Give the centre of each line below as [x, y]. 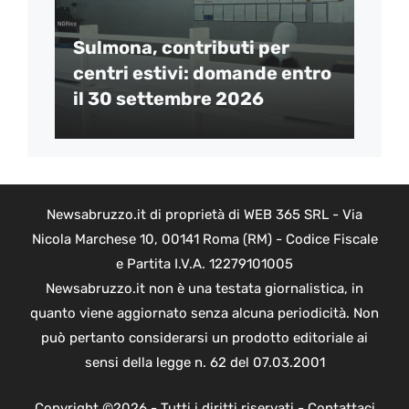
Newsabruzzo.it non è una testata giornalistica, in [204, 289]
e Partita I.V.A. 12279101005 [204, 264]
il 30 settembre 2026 [168, 99]
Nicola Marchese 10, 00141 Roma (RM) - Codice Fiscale [204, 240]
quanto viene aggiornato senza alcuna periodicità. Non [204, 314]
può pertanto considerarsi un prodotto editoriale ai [204, 338]
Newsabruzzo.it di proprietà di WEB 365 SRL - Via [204, 215]
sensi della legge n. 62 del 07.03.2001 [204, 363]
